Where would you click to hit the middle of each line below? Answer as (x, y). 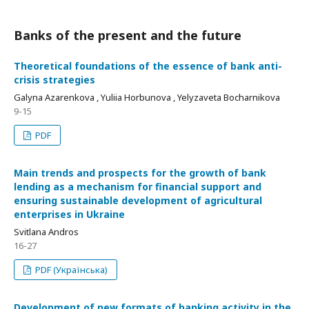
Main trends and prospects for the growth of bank (140, 173)
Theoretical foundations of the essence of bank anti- (148, 66)
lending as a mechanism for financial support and (138, 187)
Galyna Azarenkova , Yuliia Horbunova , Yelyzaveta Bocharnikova (147, 97)
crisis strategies (54, 80)
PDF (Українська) (71, 270)
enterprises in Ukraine (69, 214)
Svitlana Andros (46, 232)
